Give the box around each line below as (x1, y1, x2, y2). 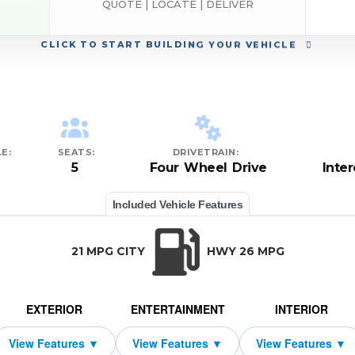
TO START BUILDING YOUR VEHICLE (76, 39, 300, 51)
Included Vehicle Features (112, 198, 243, 212)
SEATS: (57, 147, 95, 158)
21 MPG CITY (71, 244, 148, 259)
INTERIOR (274, 301, 328, 318)
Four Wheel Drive (149, 160, 267, 176)
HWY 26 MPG (203, 244, 284, 259)
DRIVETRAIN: (172, 147, 239, 158)
